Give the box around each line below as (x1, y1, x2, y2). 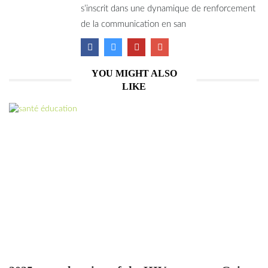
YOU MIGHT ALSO (91, 68, 177, 78)
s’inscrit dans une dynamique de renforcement (81, 4, 255, 13)
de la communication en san (81, 19, 186, 29)
